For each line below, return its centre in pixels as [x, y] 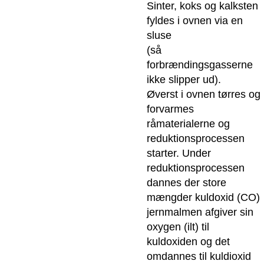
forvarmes [170, 109]
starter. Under [179, 154]
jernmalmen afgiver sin [200, 212]
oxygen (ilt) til [178, 227]
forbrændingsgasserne [199, 65]
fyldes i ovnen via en [194, 21]
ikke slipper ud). [184, 80]
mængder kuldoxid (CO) [203, 198]
